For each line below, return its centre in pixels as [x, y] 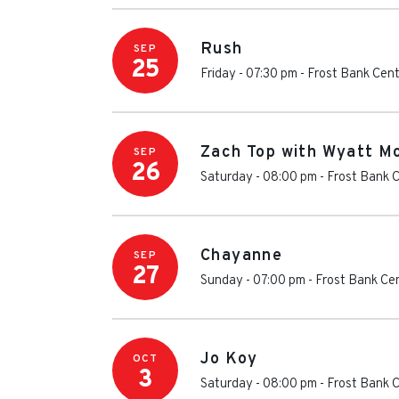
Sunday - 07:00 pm [253, 281]
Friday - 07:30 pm [249, 74]
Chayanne [242, 256]
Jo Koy [229, 359]
